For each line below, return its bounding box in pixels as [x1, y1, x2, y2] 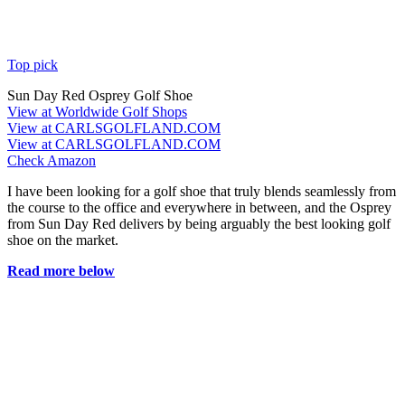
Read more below [7, 262, 115, 278]
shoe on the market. [7, 231, 118, 248]
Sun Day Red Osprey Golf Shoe [7, 87, 193, 103]
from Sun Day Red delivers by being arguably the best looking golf [7, 215, 391, 231]
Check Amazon [7, 152, 96, 168]
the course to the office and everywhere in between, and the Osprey [7, 199, 391, 215]
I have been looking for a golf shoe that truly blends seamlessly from [7, 183, 396, 199]
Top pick [7, 56, 58, 72]
